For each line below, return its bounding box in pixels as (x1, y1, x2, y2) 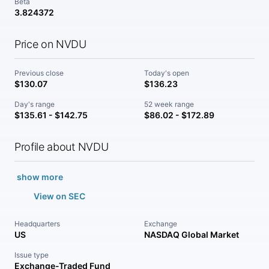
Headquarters (14, 219, 60, 228)
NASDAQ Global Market (144, 229, 239, 240)
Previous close (14, 68, 64, 77)
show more (17, 172, 63, 182)
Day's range (14, 100, 55, 109)
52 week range (144, 100, 194, 109)
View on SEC (34, 191, 85, 201)
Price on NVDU (14, 38, 86, 50)
